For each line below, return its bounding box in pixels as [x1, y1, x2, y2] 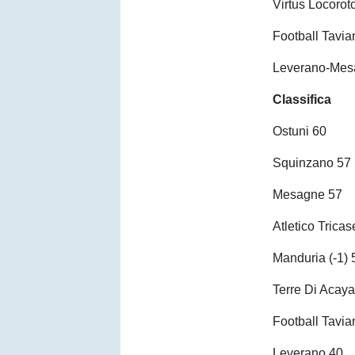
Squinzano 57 [273, 156, 352, 170]
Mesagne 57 [273, 188, 343, 201]
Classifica [273, 93, 332, 106]
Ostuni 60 [273, 124, 327, 138]
